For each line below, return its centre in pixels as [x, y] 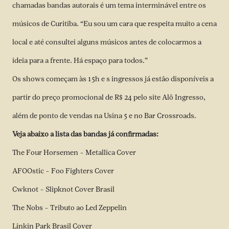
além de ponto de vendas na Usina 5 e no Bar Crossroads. [104, 116]
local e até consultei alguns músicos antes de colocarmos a [107, 42]
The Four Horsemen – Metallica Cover [74, 153]
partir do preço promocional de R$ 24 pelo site [87, 97]
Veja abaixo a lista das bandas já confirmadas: [85, 134]
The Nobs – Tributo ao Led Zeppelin [70, 208]
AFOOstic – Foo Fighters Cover [63, 171]
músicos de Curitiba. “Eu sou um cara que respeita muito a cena [114, 24]
